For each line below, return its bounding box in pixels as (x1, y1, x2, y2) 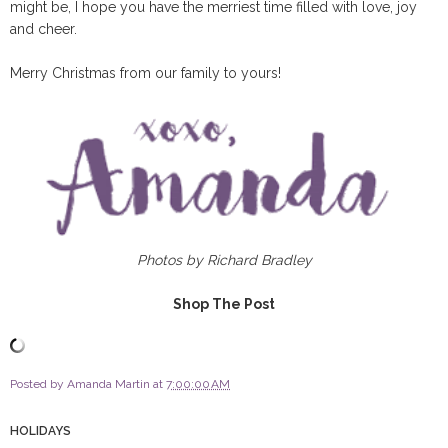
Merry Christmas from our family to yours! (10, 65, 285, 82)
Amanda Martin (67, 377, 150, 392)
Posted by (10, 377, 67, 392)
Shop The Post (173, 296, 275, 313)
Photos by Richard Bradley (136, 252, 312, 269)
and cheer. (10, 21, 81, 38)
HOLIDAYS (10, 424, 71, 439)
